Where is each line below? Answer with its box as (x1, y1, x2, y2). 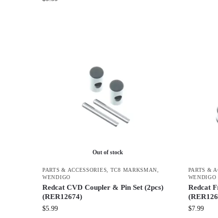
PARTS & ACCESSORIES (42, 166, 107, 173)
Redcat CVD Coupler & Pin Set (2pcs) (42, 183, 163, 191)
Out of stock (92, 148, 124, 156)
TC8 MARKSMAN (110, 166, 158, 173)
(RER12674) (42, 192, 82, 200)
